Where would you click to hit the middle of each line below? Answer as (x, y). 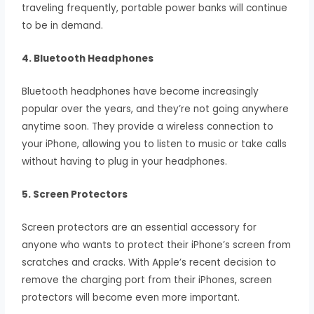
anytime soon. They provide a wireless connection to (148, 126)
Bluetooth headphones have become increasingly (141, 91)
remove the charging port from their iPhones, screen (147, 280)
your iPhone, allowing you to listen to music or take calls (155, 144)
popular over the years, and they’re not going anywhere (156, 109)
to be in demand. (63, 26)
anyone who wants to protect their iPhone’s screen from (157, 245)
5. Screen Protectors (75, 194)
